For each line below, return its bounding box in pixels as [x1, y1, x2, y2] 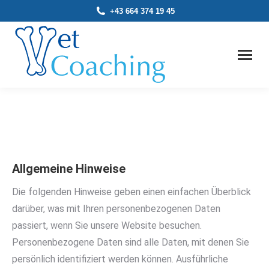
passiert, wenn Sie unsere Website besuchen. [12, 220, 202, 231]
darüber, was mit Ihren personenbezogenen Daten [12, 203, 220, 214]
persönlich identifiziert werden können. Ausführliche [12, 253, 228, 265]
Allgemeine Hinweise [12, 162, 125, 176]
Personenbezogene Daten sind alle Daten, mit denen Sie [12, 237, 249, 248]
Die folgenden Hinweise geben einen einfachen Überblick [12, 186, 251, 198]
